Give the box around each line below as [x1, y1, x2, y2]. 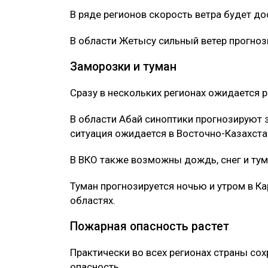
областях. [70, 194, 115, 207]
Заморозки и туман [70, 60, 176, 74]
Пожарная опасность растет [70, 220, 229, 234]
